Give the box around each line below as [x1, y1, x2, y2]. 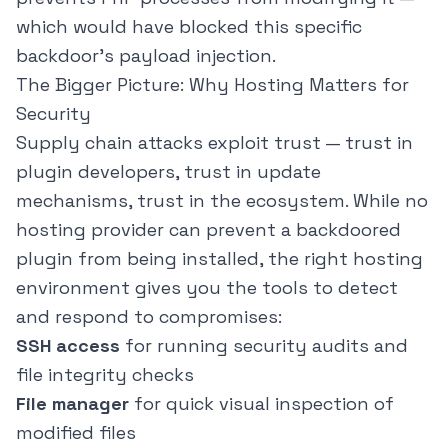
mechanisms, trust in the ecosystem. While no [16, 189, 428, 213]
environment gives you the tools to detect [16, 276, 398, 300]
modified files [16, 421, 136, 445]
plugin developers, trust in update [16, 160, 321, 184]
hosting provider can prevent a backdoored [16, 218, 401, 242]
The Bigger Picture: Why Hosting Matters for [16, 73, 409, 97]
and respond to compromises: [16, 305, 282, 329]
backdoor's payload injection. [16, 44, 276, 68]
